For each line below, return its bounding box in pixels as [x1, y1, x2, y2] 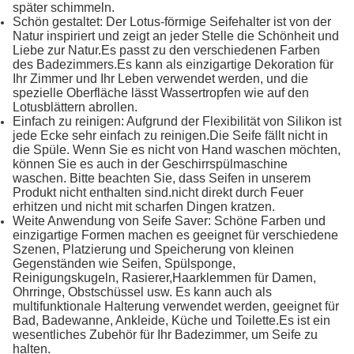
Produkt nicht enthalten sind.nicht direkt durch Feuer [13, 186, 303, 200]
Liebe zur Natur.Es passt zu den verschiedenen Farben [13, 43, 320, 58]
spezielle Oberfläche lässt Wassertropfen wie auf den [13, 86, 309, 100]
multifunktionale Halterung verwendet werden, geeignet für [13, 299, 339, 314]
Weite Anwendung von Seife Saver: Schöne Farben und [13, 214, 326, 228]
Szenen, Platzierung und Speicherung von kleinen [13, 243, 294, 257]
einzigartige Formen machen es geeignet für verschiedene [13, 228, 338, 243]
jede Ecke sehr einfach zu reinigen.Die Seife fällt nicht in [13, 129, 328, 143]
